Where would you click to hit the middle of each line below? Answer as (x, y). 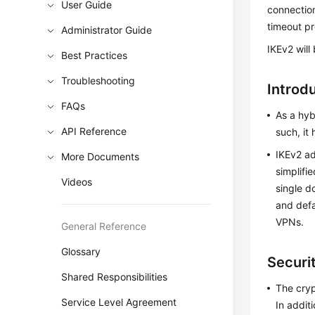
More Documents (101, 156)
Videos (77, 182)
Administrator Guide (107, 30)
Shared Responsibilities (115, 277)
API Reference (94, 131)
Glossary (81, 251)
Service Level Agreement (119, 302)
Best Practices (95, 55)
